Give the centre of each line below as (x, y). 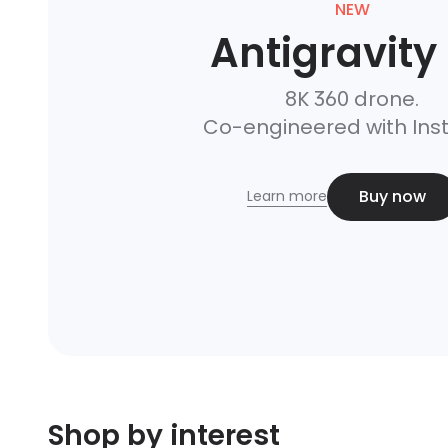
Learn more (286, 196)
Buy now (392, 196)
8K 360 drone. (352, 98)
